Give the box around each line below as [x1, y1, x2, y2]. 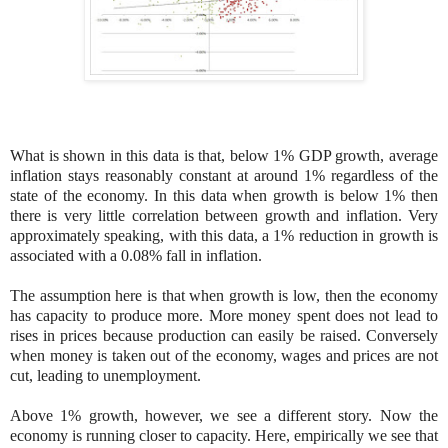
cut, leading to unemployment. [10, 367, 201, 385]
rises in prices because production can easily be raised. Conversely [10, 327, 438, 345]
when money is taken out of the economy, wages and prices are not [10, 347, 438, 365]
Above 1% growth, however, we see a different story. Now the [10, 407, 438, 425]
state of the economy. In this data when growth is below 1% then [10, 187, 438, 205]
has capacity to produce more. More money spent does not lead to [10, 307, 438, 325]
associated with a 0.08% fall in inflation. [10, 247, 262, 265]
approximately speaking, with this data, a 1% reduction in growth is [10, 227, 438, 245]
